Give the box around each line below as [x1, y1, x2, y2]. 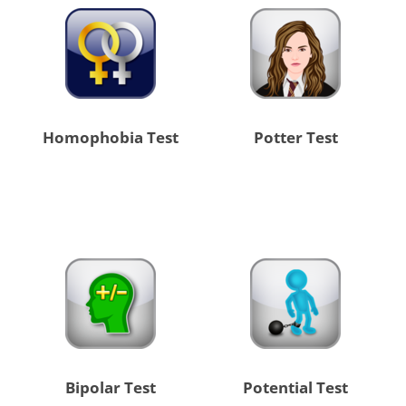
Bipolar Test [64, 377, 156, 399]
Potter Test [253, 127, 338, 149]
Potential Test [243, 377, 349, 399]
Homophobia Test [42, 127, 179, 149]
